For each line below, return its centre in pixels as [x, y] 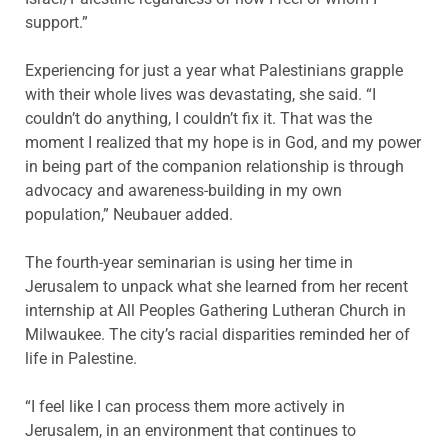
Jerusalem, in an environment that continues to [190, 430]
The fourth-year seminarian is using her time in [189, 262]
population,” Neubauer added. [129, 214]
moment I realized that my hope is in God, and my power [223, 142]
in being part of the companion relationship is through [214, 166]
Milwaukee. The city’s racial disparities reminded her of [217, 334]
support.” [56, 22]
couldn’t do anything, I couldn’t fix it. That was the [198, 118]
